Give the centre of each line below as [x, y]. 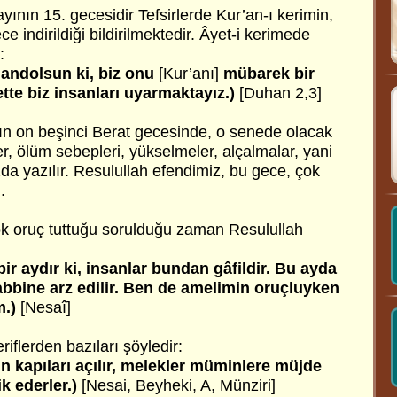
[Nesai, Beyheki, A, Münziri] [176, 385]
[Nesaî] [46, 307]
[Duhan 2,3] [278, 93]
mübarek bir [267, 74]
